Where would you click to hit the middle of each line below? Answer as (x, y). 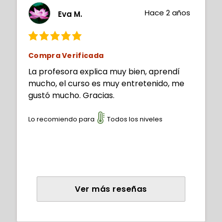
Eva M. (70, 14)
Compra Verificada (66, 56)
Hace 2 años (168, 13)
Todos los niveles (135, 119)
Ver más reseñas (111, 189)
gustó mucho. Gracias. (71, 96)
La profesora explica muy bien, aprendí (104, 72)
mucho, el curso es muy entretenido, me (106, 84)
